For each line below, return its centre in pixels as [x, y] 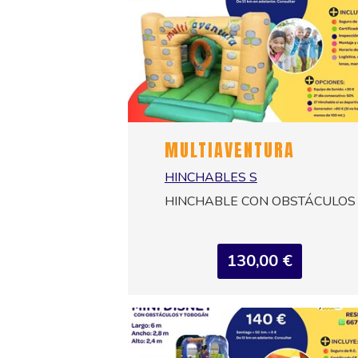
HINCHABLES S [211, 178]
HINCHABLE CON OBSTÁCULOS [260, 202]
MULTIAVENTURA [229, 150]
